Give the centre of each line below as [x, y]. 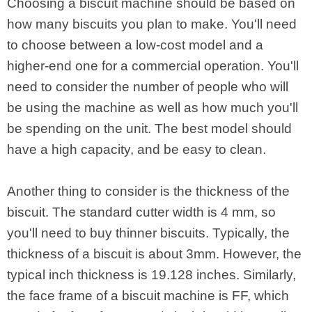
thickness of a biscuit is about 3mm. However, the [154, 254]
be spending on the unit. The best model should [149, 128]
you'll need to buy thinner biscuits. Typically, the [148, 233]
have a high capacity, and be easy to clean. [136, 149]
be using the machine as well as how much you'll [153, 108]
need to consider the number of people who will [148, 87]
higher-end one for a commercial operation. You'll [153, 66]
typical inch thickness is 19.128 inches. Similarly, [151, 275]
